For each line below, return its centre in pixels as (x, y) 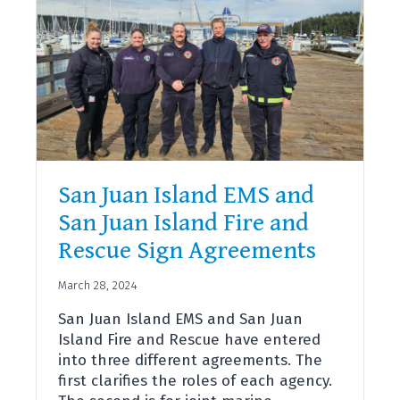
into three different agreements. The (190, 361)
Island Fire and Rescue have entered (189, 340)
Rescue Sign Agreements (187, 250)
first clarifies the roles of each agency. (195, 381)
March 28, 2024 (98, 286)
